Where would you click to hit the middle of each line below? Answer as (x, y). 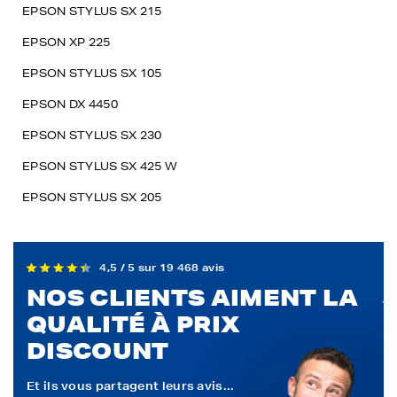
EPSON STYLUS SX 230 (92, 136)
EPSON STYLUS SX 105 (92, 74)
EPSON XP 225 (66, 43)
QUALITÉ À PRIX (134, 324)
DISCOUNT (98, 351)
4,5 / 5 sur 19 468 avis (162, 268)
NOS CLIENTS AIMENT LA (193, 298)
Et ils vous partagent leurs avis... (131, 386)
